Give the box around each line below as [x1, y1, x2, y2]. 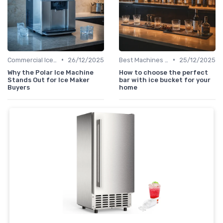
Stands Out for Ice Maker [7, 76, 90, 84]
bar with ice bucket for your [119, 76, 211, 84]
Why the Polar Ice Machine [7, 68, 94, 76]
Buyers [7, 83, 30, 91]
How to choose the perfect [119, 68, 208, 76]
